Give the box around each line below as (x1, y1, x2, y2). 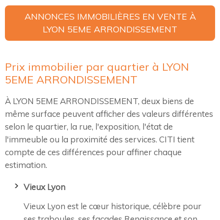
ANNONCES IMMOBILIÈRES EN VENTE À (24, 11, 196, 23)
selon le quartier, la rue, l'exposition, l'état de (5, 121, 173, 132)
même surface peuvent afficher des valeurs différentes (5, 109, 213, 119)
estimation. (5, 160, 47, 170)
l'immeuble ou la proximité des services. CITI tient (5, 134, 194, 145)
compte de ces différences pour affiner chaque (5, 147, 182, 158)
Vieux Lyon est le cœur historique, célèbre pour (24, 201, 201, 212)
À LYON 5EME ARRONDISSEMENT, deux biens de (5, 96, 194, 107)
